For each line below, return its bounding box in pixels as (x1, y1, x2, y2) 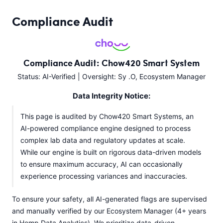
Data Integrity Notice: (73, 91, 150, 101)
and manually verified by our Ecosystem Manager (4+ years (12, 207, 206, 216)
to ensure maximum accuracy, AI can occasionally (20, 160, 183, 169)
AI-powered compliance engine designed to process (20, 124, 191, 133)
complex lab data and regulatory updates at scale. (20, 136, 185, 145)
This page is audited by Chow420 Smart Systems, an (20, 112, 194, 121)
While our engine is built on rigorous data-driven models (20, 148, 201, 157)
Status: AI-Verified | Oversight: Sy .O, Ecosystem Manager (17, 72, 206, 81)
